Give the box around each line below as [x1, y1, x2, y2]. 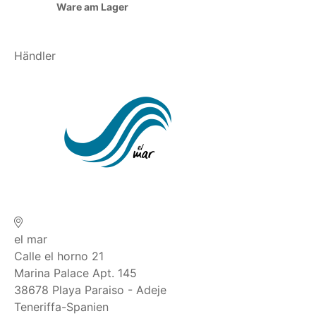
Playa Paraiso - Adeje [52, 283, 166, 298]
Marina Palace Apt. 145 [14, 266, 137, 281]
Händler [14, 49, 56, 63]
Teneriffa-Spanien [14, 300, 109, 315]
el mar [14, 232, 47, 247]
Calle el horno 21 [14, 249, 104, 264]
